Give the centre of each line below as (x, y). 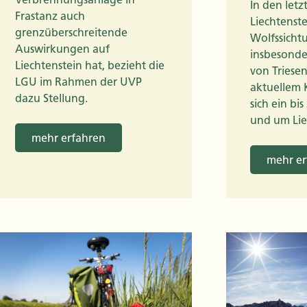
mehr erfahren (69, 138)
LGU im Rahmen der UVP (78, 82)
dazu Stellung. (51, 98)
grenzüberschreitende (71, 33)
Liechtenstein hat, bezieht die (90, 65)
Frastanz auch (50, 16)
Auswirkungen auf (62, 49)
